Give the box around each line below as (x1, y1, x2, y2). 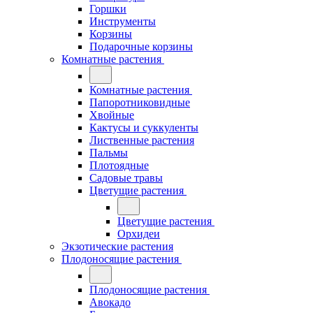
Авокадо (89, 296, 131, 308)
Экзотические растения (61, 240, 173, 252)
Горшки (89, 3, 126, 15)
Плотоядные (89, 159, 149, 171)
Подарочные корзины (89, 41, 193, 52)
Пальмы (89, 147, 128, 159)
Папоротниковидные (89, 96, 190, 108)
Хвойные (89, 109, 134, 121)
